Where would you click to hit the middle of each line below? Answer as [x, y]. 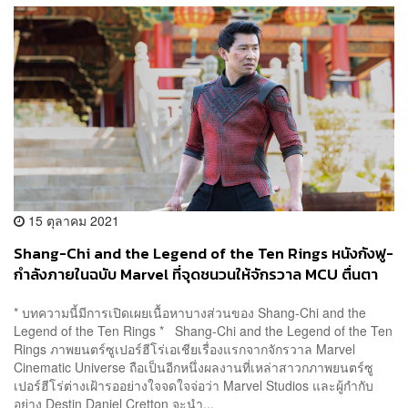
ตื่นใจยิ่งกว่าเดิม [64, 296]
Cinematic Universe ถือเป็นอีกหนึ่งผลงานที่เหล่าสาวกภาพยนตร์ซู [194, 367]
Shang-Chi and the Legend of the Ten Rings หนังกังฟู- [204, 254]
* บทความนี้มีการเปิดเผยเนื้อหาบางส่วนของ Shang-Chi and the [190, 312]
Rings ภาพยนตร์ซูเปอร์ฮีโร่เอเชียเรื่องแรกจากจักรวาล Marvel [184, 348]
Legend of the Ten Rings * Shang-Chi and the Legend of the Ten [203, 330]
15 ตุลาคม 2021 [72, 221]
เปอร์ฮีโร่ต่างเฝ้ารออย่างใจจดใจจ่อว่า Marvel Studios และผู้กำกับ [194, 385]
